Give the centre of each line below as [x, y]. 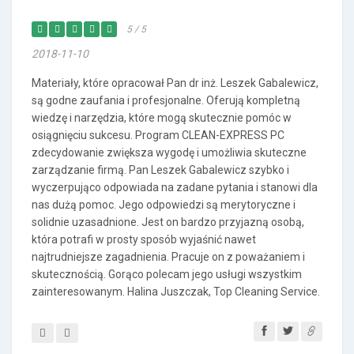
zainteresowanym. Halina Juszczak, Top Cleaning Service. [176, 292]
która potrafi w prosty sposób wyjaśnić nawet [144, 239]
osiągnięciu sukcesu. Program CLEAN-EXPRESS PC [158, 135]
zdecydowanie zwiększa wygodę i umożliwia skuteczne [169, 153]
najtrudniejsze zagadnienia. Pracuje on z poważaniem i [168, 257]
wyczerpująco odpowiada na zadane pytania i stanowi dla [175, 187]
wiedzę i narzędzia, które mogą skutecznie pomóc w [162, 118]
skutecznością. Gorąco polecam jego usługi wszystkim [167, 274]
